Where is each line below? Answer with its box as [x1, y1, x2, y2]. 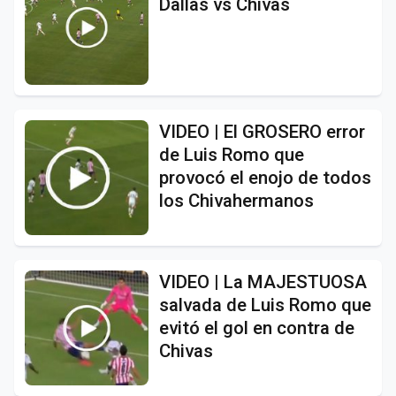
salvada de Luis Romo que [159, 293, 371, 316]
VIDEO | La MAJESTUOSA [159, 270, 367, 293]
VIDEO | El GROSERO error [159, 120, 365, 142]
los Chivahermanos [159, 189, 314, 211]
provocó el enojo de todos [159, 166, 371, 188]
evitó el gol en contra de [159, 316, 354, 339]
